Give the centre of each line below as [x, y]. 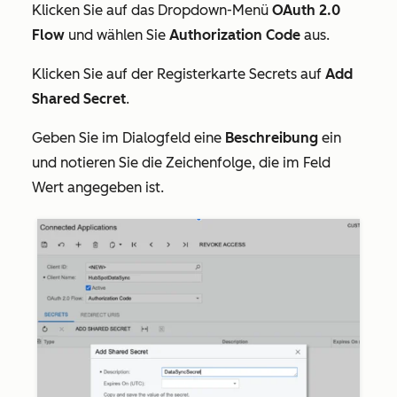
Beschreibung [272, 138]
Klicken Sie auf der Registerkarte [140, 74]
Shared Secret [79, 99]
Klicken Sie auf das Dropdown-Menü [152, 10]
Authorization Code [235, 35]
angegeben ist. [114, 187]
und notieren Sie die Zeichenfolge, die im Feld [181, 163]
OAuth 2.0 [306, 10]
